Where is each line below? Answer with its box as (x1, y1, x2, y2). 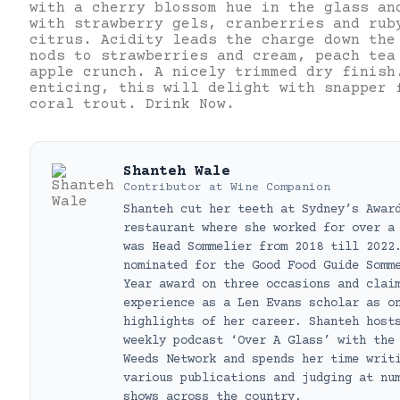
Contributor (123, 181, 202, 195)
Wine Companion (230, 181, 330, 195)
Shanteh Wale (123, 163, 230, 180)
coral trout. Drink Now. (29, 96, 235, 113)
